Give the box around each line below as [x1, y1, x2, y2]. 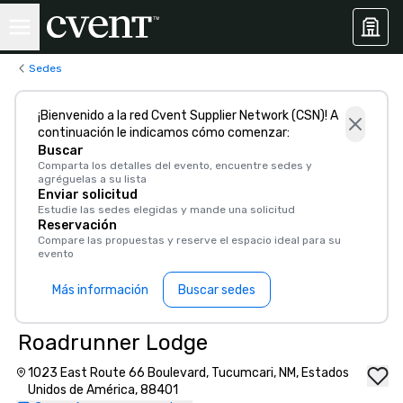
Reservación [38, 218, 117, 233]
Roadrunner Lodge [18, 330, 208, 355]
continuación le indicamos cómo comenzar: [38, 125, 290, 140]
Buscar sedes [178, 282, 255, 298]
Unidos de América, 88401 [27, 382, 178, 398]
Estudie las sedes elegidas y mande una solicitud [38, 203, 295, 216]
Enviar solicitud [38, 187, 138, 202]
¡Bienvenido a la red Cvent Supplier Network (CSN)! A [38, 108, 338, 123]
